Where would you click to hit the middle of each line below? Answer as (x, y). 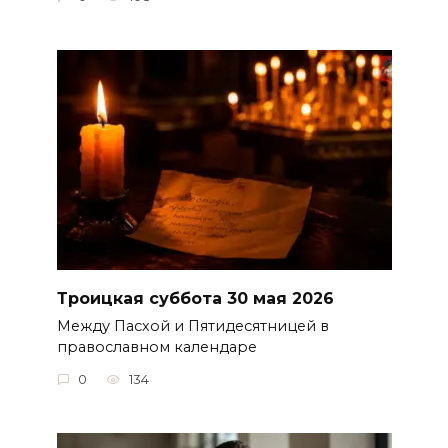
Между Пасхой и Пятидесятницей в (192, 326)
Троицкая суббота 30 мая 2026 (195, 298)
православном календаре (156, 347)
